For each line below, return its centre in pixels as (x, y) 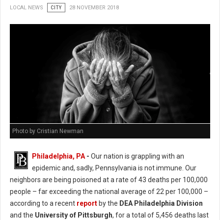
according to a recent (42, 203)
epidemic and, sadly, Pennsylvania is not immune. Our (114, 168)
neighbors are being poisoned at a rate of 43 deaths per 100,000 (109, 179)
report (87, 203)
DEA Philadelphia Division (161, 203)
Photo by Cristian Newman (48, 131)
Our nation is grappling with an (137, 156)
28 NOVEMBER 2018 (94, 8)
